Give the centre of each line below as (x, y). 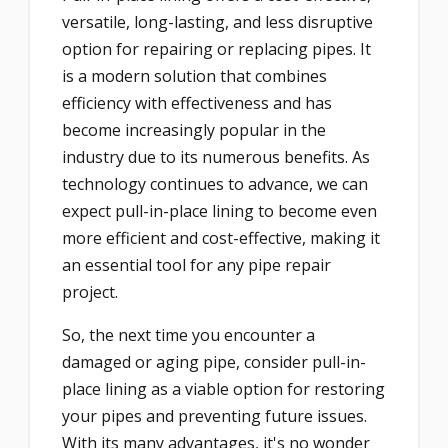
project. (92, 292)
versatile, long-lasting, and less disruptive (217, 22)
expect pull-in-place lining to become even (219, 211)
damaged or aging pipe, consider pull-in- (214, 362)
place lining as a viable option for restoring (223, 389)
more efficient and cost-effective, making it (221, 238)
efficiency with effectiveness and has (197, 103)
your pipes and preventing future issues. (214, 416)
